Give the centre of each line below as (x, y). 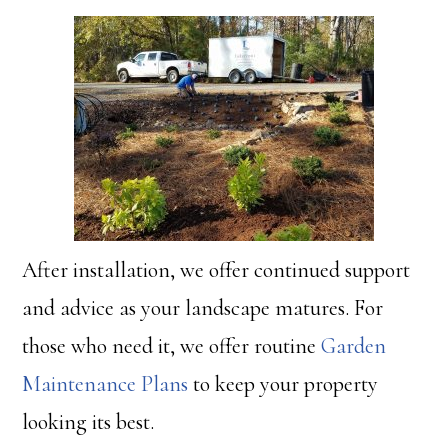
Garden (354, 346)
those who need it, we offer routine (172, 346)
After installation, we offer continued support (216, 270)
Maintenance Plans (105, 384)
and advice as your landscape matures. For (203, 308)
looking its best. (88, 422)
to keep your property (283, 384)
